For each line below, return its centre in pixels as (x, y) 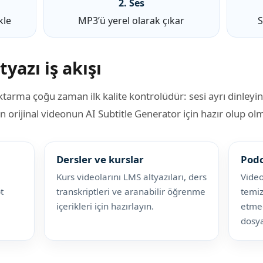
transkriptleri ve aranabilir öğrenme (131, 191)
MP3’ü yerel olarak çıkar (131, 20)
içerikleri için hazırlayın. (105, 206)
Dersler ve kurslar (100, 159)
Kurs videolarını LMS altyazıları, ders (131, 176)
